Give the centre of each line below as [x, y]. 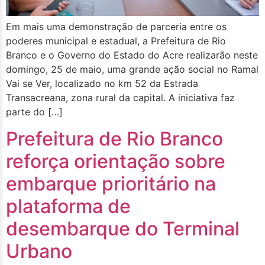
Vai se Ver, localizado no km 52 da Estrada [102, 84]
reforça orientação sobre [116, 161]
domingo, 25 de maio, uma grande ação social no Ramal [132, 70]
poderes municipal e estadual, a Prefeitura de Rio [116, 41]
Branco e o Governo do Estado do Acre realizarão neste [132, 55]
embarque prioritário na [111, 183]
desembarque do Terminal [123, 228]
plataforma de [68, 206]
